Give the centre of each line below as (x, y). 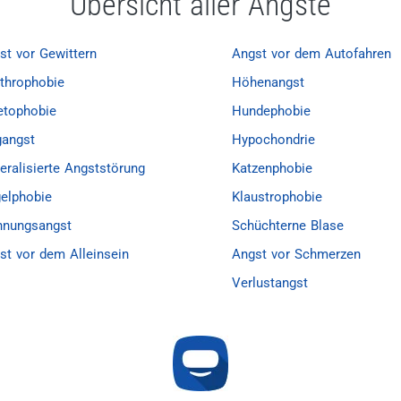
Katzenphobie (272, 168)
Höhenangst (268, 82)
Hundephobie (271, 111)
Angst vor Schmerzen (296, 254)
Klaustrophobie (277, 197)
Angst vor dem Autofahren (311, 54)
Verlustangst (270, 283)
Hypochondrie (273, 140)
